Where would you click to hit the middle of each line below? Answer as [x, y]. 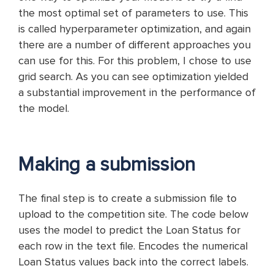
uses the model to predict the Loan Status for [129, 230]
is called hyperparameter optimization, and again [135, 29]
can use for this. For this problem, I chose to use [135, 61]
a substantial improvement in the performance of [137, 92]
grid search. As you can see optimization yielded [133, 76]
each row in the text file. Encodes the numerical [133, 246]
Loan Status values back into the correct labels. [133, 262]
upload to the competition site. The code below [133, 214]
